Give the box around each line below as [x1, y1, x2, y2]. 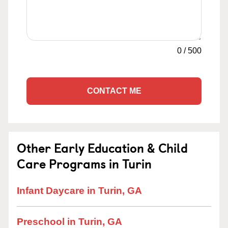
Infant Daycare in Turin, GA [17, 185, 142, 196]
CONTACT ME [87, 87, 141, 95]
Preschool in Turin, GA [17, 216, 122, 227]
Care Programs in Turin [17, 154, 152, 173]
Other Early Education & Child [17, 138, 188, 157]
